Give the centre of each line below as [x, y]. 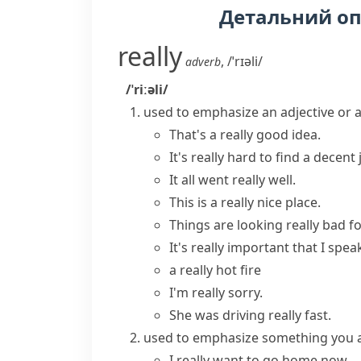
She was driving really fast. [250, 315]
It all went [201, 180]
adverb [203, 62]
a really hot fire [215, 270]
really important [240, 247]
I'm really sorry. [216, 293]
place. [301, 202]
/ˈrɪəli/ [245, 61]
